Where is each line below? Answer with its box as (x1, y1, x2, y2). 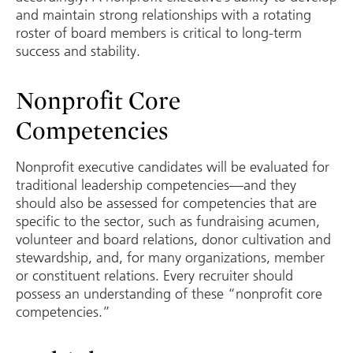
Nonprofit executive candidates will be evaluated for (16, 158, 329, 176)
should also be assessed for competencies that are (16, 194, 317, 212)
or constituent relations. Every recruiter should (16, 266, 293, 284)
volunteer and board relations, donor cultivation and (16, 230, 331, 248)
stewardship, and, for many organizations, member (16, 248, 325, 266)
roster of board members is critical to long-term (16, 24, 302, 42)
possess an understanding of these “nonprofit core (16, 284, 322, 303)
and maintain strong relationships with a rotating (16, 6, 311, 24)
